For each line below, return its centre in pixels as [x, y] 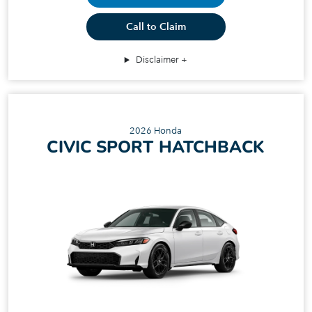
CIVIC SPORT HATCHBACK [156, 147]
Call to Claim [156, 27]
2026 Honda [156, 131]
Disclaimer [158, 60]
